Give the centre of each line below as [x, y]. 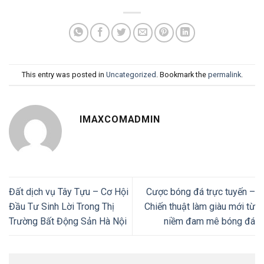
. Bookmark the [182, 74]
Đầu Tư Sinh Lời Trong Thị [62, 206]
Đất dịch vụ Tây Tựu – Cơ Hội [69, 192]
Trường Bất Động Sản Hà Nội [68, 221]
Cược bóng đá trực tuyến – [201, 192]
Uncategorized [131, 74]
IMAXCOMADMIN [120, 120]
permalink [224, 74]
